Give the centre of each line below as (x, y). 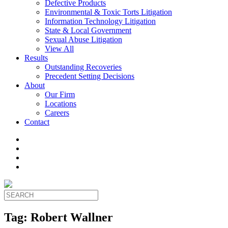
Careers (57, 113)
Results (36, 58)
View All (59, 49)
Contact (37, 122)
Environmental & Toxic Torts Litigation (108, 12)
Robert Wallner (72, 217)
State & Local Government (88, 30)
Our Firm (60, 94)
